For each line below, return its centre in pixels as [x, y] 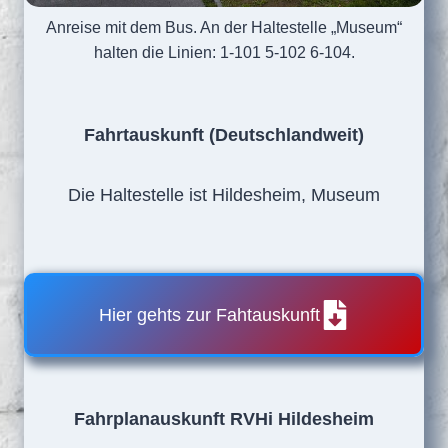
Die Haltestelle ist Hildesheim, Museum [224, 195]
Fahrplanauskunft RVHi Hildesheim [224, 419]
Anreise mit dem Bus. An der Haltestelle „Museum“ [224, 27]
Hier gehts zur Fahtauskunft [209, 315]
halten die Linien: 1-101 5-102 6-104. [224, 52]
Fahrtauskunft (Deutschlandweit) [224, 135]
